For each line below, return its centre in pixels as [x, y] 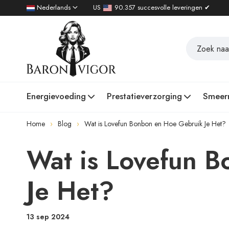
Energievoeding [56, 96]
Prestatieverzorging [144, 96]
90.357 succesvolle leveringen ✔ [163, 7]
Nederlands [54, 7]
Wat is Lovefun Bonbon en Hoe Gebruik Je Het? [155, 124]
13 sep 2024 [48, 217]
